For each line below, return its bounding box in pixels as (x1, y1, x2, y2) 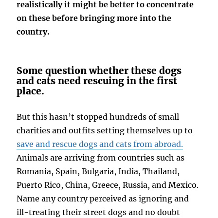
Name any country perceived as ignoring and (17, 193, 189, 203)
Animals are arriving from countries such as (17, 152, 185, 163)
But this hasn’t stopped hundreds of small (17, 111, 180, 122)
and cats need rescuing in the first (17, 74, 178, 87)
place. (17, 85, 45, 97)
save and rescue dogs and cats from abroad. (17, 139, 183, 149)
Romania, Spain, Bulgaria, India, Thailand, (17, 166, 180, 176)
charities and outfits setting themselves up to (17, 125, 193, 135)
